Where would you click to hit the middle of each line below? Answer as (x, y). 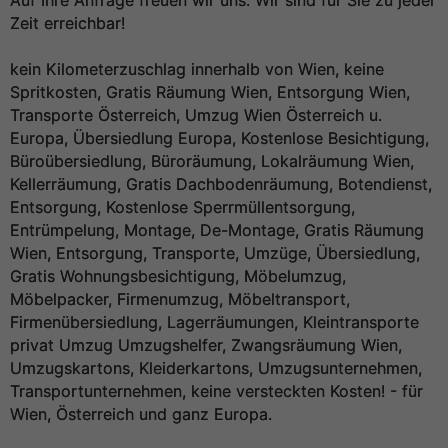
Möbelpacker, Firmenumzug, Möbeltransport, (180, 299)
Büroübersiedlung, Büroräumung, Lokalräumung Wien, (212, 161)
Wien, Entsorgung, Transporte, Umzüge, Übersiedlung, (215, 253)
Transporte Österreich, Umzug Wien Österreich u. (196, 115)
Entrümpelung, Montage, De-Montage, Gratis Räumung (217, 230)
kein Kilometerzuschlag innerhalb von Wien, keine (197, 69)
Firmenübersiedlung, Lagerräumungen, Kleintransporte (214, 322)
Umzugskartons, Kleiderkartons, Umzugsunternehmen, (216, 368)
